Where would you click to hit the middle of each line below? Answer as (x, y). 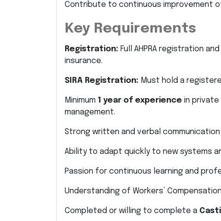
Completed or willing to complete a (132, 211)
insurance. (84, 61)
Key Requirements (130, 29)
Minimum (81, 100)
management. (90, 112)
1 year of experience (140, 100)
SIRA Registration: (102, 81)
